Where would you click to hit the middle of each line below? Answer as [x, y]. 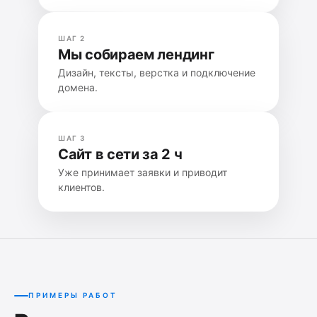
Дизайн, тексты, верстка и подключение [157, 73]
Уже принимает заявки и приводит [143, 172]
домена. [78, 87]
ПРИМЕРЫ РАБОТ [73, 295]
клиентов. [81, 187]
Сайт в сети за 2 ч [120, 154]
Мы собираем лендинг [136, 54]
